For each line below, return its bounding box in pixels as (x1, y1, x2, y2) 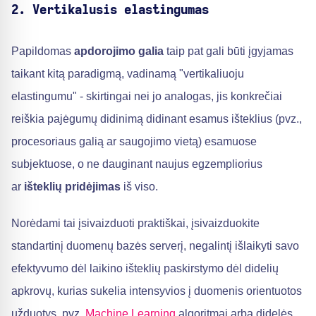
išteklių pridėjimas (24, 181, 121, 193)
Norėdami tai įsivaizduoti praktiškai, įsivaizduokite (11, 217, 260, 229)
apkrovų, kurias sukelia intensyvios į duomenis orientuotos (11, 285, 302, 297)
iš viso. (121, 181, 158, 193)
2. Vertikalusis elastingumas (11, 4, 209, 17)
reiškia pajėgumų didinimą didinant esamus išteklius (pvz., (11, 113, 302, 125)
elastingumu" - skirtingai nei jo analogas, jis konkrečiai (11, 90, 282, 102)
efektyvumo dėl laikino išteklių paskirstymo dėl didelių (11, 262, 279, 274)
